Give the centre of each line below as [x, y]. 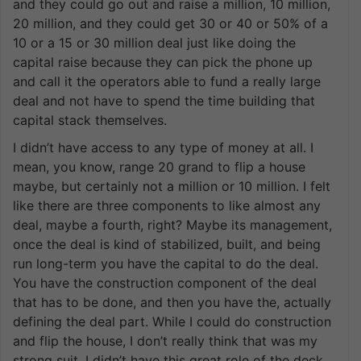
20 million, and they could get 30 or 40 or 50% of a [170, 23]
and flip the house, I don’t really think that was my [165, 340]
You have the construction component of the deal [165, 282]
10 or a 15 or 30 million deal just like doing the [154, 42]
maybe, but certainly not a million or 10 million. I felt [172, 186]
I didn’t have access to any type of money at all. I [163, 147]
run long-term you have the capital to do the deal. [166, 263]
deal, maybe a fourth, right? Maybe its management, [172, 224]
